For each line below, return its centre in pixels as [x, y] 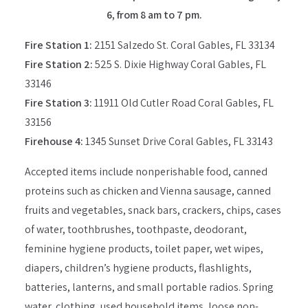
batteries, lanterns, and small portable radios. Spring [149, 287]
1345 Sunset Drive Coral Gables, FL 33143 [179, 141]
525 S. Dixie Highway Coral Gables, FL [179, 64]
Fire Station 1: [58, 45]
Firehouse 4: [55, 141]
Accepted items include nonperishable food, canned [146, 172]
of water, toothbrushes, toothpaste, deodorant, [136, 229]
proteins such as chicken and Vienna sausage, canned [148, 191]
